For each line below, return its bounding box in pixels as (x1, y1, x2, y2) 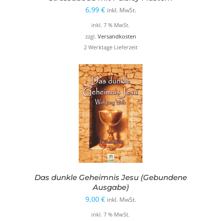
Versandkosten (97, 33, 136, 40)
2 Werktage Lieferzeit (83, 43, 138, 51)
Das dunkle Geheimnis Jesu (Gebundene (34, 172, 187, 182)
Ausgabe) (92, 182, 129, 192)
